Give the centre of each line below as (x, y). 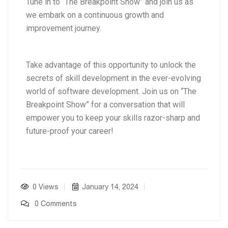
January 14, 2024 (110, 188)
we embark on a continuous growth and (95, 15)
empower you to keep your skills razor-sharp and (113, 118)
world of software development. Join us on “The (111, 92)
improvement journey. (64, 28)
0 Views (46, 188)
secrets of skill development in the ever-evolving (113, 78)
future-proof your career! (70, 131)
